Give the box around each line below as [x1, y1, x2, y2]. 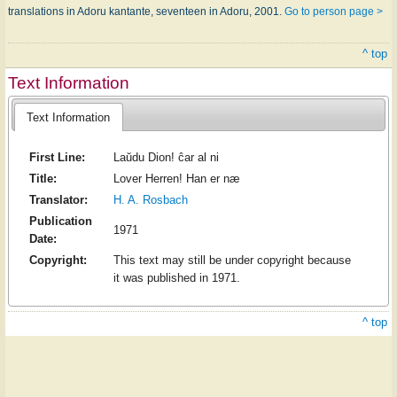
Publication [28, 214, 92, 229]
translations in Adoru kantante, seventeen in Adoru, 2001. [8, 4, 284, 18]
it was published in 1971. [113, 271, 240, 285]
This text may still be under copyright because [113, 253, 351, 268]
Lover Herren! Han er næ [113, 172, 240, 186]
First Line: [28, 151, 85, 165]
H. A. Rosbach [113, 193, 188, 207]
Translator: [28, 193, 88, 207]
